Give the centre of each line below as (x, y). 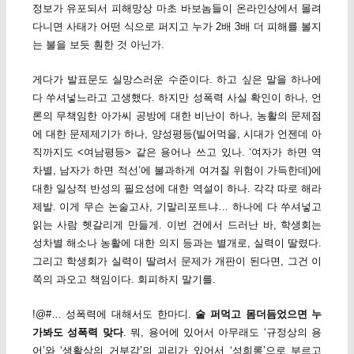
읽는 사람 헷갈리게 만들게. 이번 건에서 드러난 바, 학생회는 (177, 224)
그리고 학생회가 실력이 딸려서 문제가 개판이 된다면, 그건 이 (177, 261)
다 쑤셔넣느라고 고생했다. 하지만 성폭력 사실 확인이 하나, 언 (177, 97)
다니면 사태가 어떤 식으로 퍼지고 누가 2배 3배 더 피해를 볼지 (177, 26)
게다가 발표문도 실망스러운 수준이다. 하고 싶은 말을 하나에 (177, 79)
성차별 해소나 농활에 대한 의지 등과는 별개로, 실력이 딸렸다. (177, 243)
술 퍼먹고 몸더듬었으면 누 (259, 314)
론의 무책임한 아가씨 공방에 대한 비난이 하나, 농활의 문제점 (177, 115)
